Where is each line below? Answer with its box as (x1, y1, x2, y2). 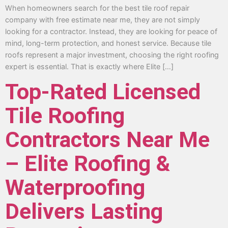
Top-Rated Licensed (5, 78, 201, 105)
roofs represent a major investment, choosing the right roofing (5, 50, 219, 60)
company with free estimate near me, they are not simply (5, 15, 200, 24)
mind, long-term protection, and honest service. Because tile (5, 39, 211, 48)
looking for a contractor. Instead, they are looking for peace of (5, 27, 217, 36)
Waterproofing (5, 174, 145, 201)
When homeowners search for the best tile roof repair (5, 4, 189, 13)
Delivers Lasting (5, 198, 163, 224)
